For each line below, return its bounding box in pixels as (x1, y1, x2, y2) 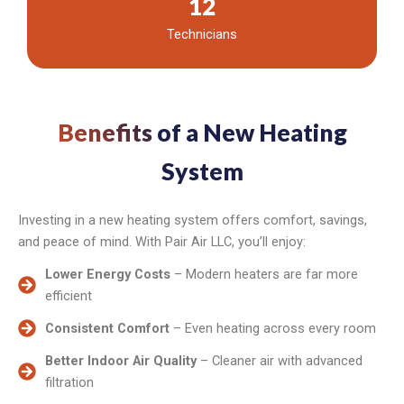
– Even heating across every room (170, 319, 376, 336)
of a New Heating (151, 117, 347, 147)
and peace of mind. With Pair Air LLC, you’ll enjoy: (18, 233, 306, 250)
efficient (45, 287, 92, 304)
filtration (45, 373, 94, 390)
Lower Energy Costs (45, 265, 170, 282)
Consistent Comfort (45, 319, 170, 336)
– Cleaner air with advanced (197, 352, 363, 369)
